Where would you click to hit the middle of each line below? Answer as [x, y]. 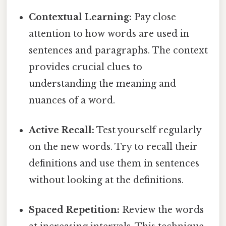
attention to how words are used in [109, 34]
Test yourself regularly [148, 130]
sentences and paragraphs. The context [119, 50]
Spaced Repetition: [74, 210]
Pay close [154, 17]
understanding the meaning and [103, 83]
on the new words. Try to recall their [114, 147]
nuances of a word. [72, 100]
